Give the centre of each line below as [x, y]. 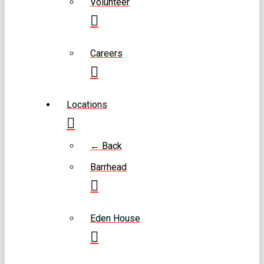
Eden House [115, 218]
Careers [106, 53]
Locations [87, 104]
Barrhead [108, 167]
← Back [106, 146]
